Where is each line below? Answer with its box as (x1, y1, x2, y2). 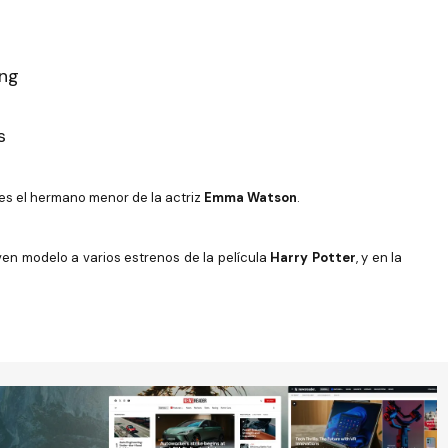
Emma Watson (204, 189, 297, 206)
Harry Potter (270, 249, 356, 266)
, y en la (355, 249, 402, 266)
